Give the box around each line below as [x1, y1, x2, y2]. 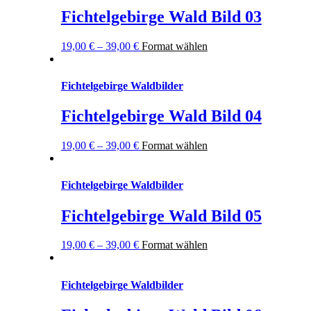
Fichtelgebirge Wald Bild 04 [60, 107, 262, 126]
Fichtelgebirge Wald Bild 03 [60, 7, 262, 26]
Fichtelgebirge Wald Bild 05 [60, 206, 262, 225]
